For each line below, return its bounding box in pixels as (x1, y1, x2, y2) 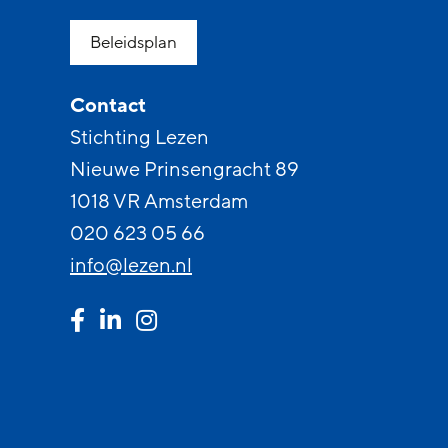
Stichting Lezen (70, 125, 209, 151)
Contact (70, 93, 146, 119)
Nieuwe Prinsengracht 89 (70, 157, 299, 183)
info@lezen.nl (70, 253, 192, 279)
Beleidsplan (90, 31, 177, 54)
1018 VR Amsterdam (70, 189, 248, 215)
